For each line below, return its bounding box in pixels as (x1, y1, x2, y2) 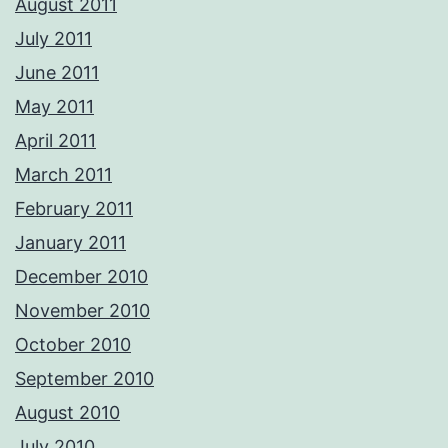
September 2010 (15, 368, 154, 390)
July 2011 (15, 28, 92, 50)
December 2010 (15, 266, 148, 288)
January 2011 (15, 232, 126, 254)
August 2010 (15, 402, 120, 424)
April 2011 (15, 130, 96, 152)
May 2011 (15, 96, 94, 118)
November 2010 (15, 300, 150, 322)
